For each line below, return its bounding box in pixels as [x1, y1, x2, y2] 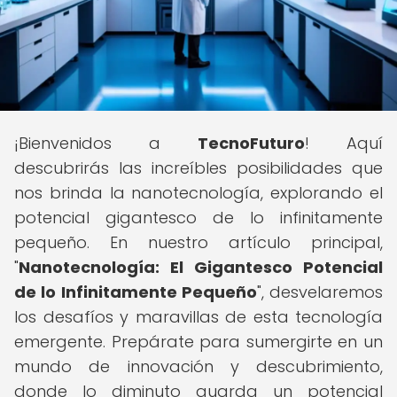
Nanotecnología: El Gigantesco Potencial [19, 256, 383, 278]
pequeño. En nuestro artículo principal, [14, 231, 383, 253]
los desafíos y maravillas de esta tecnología [14, 306, 383, 328]
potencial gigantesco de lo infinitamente [14, 206, 383, 229]
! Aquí [305, 132, 383, 154]
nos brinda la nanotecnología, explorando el [14, 182, 383, 204]
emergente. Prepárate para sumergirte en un [14, 331, 383, 353]
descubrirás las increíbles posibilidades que [14, 157, 383, 179]
